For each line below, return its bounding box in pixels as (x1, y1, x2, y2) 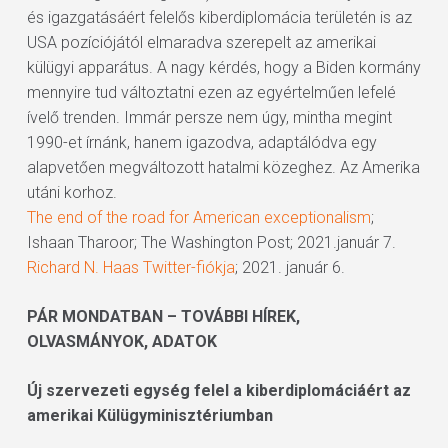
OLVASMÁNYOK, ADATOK (26, 332, 217, 351)
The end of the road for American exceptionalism (26, 208, 371, 227)
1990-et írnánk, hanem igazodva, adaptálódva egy (26, 133, 377, 152)
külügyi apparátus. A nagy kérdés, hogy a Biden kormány (26, 58, 421, 77)
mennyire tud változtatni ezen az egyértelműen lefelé (26, 83, 396, 102)
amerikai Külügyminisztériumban (26, 406, 273, 425)
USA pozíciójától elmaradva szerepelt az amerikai (26, 33, 376, 52)
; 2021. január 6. (234, 258, 345, 277)
